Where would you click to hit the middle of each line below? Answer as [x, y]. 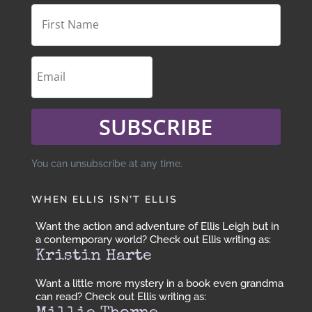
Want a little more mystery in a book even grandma [159, 284]
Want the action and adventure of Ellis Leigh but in [157, 227]
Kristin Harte [93, 257]
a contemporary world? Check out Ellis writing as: [153, 240]
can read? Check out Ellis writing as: [120, 297]
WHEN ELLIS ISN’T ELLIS [104, 200]
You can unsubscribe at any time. [107, 164]
